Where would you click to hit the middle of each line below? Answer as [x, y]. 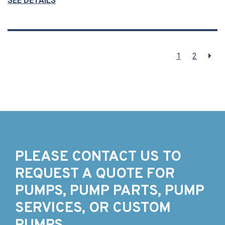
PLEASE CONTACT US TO [98, 157]
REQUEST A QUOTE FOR [95, 174]
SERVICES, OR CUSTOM [93, 208]
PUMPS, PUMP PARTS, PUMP [110, 191]
